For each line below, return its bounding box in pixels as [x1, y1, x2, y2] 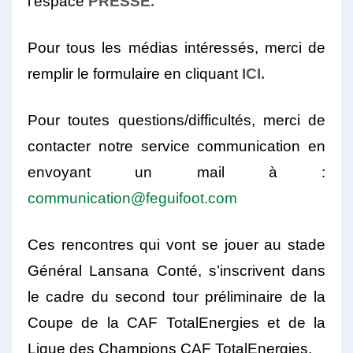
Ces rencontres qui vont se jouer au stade [28, 236, 325, 254]
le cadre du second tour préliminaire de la [28, 288, 325, 306]
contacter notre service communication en [28, 138, 325, 155]
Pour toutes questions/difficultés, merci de [28, 112, 325, 129]
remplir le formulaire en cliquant [28, 65, 242, 83]
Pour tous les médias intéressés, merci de [28, 39, 325, 57]
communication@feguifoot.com [28, 190, 237, 207]
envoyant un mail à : [28, 164, 325, 181]
